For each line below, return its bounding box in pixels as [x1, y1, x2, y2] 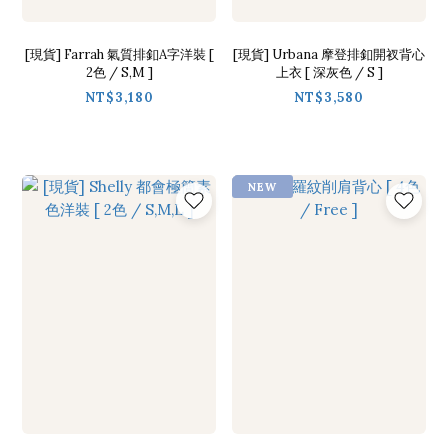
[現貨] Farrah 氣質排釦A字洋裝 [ [24, 45, 214, 63]
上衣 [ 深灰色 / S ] [275, 63, 383, 81]
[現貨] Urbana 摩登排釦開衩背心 [233, 45, 425, 63]
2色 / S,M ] [85, 63, 153, 81]
